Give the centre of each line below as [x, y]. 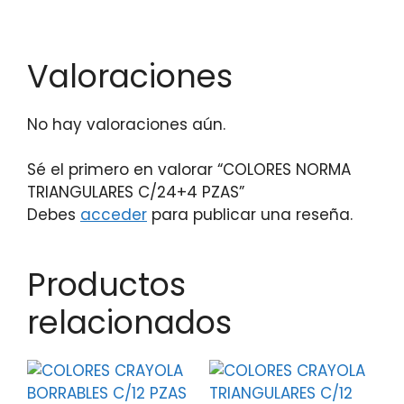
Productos [106, 285]
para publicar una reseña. [250, 215]
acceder [114, 215]
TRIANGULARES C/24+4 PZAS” [136, 192]
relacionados [129, 322]
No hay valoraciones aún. [126, 124]
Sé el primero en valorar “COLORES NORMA [189, 170]
